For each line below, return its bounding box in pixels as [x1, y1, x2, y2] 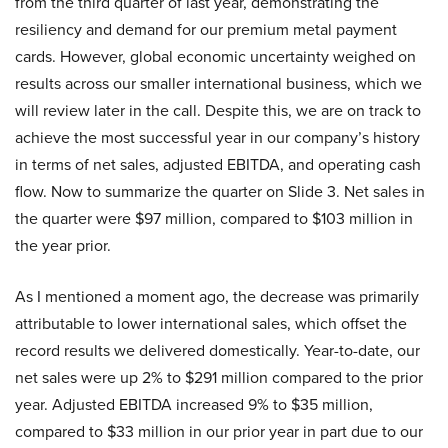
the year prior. [15, 234, 111, 257]
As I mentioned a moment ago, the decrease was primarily [15, 285, 419, 308]
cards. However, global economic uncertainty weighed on [15, 45, 416, 68]
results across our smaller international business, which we [15, 72, 422, 95]
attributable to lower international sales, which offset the [15, 312, 407, 335]
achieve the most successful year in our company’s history [15, 126, 420, 149]
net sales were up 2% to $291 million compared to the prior [15, 366, 423, 389]
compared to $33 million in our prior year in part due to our [15, 420, 423, 443]
